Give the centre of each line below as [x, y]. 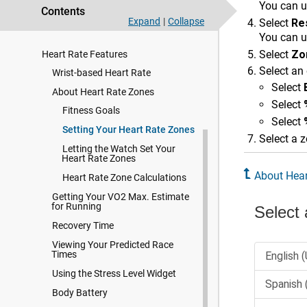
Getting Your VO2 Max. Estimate [121, 197]
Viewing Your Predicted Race [113, 245]
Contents [63, 11]
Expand [144, 21]
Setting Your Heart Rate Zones [128, 130]
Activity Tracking [77, 28]
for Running [76, 206]
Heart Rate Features [85, 54]
